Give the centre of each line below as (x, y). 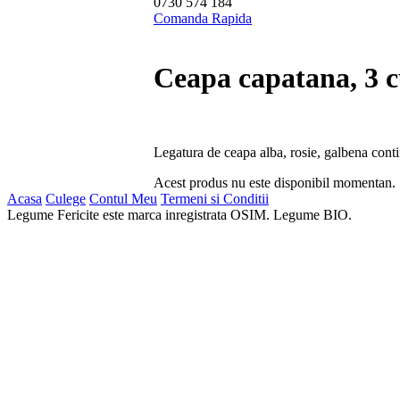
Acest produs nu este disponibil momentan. (275, 182)
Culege (66, 199)
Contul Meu (123, 199)
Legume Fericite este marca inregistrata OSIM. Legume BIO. (179, 215)
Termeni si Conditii (215, 199)
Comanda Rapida (203, 18)
